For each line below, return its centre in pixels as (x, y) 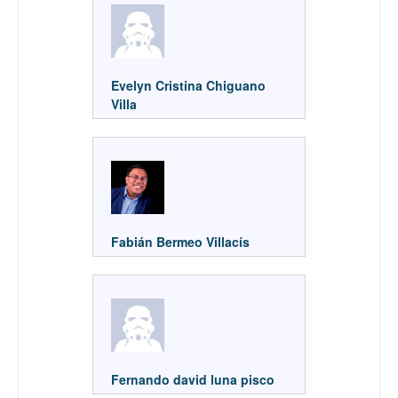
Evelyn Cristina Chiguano (188, 85)
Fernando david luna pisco (195, 379)
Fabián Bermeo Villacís (180, 241)
